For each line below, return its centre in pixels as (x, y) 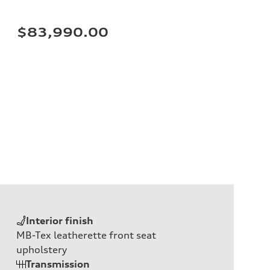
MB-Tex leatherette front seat (86, 235)
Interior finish (60, 220)
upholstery (42, 249)
